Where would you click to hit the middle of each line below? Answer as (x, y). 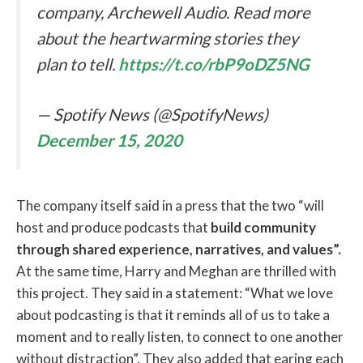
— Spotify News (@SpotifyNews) (152, 115)
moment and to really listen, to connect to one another (180, 337)
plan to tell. (77, 64)
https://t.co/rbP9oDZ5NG (214, 64)
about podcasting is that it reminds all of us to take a (173, 315)
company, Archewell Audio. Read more (173, 12)
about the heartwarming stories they (167, 38)
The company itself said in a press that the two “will (170, 206)
